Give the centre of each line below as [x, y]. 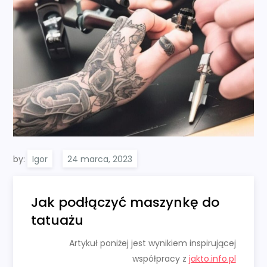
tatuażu [58, 221]
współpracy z [160, 259]
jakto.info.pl [212, 259]
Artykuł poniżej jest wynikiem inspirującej [152, 243]
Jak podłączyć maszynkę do [125, 203]
